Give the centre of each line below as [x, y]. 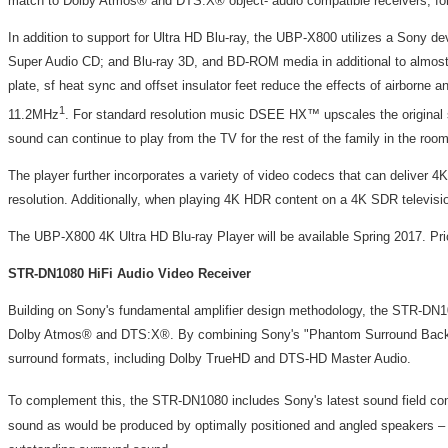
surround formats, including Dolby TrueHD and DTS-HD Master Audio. [209, 359]
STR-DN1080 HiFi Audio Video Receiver [129, 274]
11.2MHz [33, 115]
